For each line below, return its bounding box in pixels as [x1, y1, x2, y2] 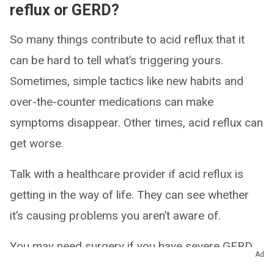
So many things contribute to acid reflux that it [10, 32, 245, 47]
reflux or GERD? [10, 1, 119, 20]
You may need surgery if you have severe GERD [10, 239, 253, 254]
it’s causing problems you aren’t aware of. [10, 209, 221, 223]
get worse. [10, 136, 64, 151]
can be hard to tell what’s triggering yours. [10, 53, 223, 68]
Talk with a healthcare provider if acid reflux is [10, 167, 243, 182]
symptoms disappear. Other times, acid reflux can [10, 116, 263, 130]
